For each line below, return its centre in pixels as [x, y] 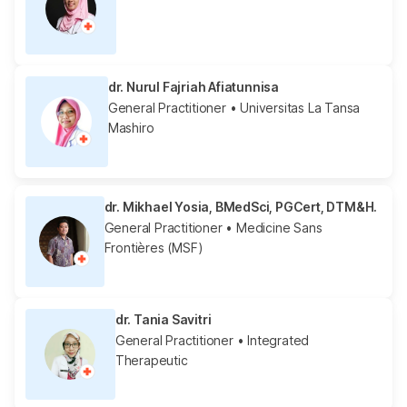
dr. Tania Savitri [163, 319]
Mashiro [131, 127]
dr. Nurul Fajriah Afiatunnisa [193, 86]
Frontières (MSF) [154, 247]
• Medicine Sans [272, 227]
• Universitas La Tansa [293, 107]
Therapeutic [151, 360]
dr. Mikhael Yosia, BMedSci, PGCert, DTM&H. [241, 206]
